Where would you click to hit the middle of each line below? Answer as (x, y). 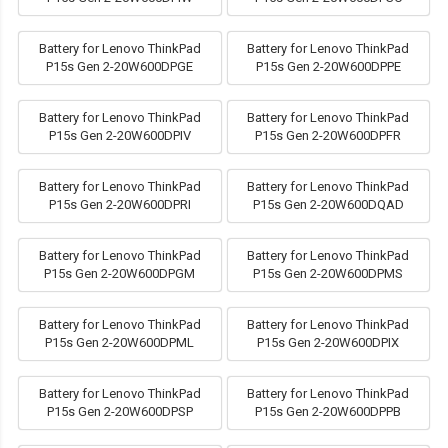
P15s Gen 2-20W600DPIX (328, 343)
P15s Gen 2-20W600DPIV (119, 136)
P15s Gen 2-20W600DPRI (119, 205)
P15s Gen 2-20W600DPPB (328, 412)
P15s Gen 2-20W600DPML (120, 343)
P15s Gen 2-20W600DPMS (328, 274)
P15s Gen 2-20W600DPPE (328, 67)
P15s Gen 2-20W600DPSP (119, 412)
